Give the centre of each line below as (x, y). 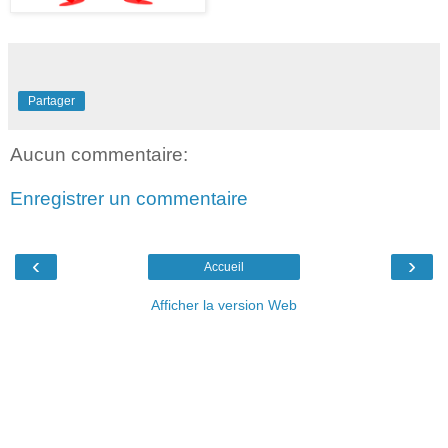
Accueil (224, 267)
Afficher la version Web (224, 305)
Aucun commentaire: (99, 155)
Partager (51, 101)
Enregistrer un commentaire (129, 198)
